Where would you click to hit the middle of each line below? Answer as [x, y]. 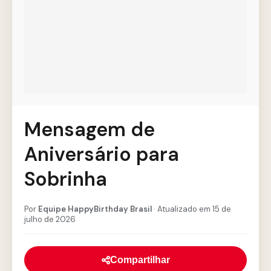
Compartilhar [140, 260]
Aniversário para [102, 154]
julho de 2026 [50, 219]
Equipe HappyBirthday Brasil [95, 209]
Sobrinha [66, 179]
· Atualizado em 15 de [191, 209]
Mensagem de [90, 129]
